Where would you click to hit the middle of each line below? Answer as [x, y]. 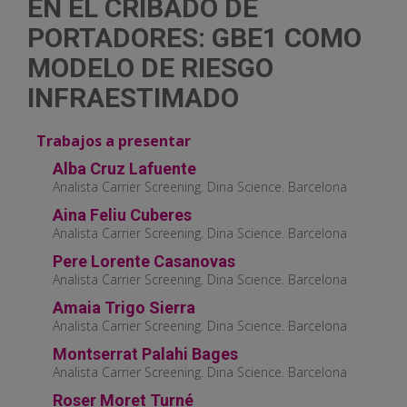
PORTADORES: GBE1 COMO [194, 38]
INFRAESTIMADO [133, 98]
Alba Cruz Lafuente [124, 169]
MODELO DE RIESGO [150, 68]
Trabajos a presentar [114, 141]
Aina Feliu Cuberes [122, 215]
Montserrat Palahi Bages [145, 354]
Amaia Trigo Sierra [124, 308]
